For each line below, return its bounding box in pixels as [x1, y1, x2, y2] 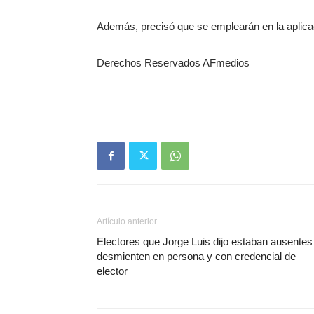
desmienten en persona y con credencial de [97, 250, 296, 262]
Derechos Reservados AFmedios [97, 57, 250, 69]
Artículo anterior [97, 217, 157, 226]
